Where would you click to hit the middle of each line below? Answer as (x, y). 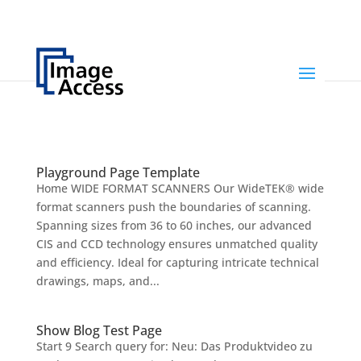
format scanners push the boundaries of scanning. (173, 207)
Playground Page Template (118, 172)
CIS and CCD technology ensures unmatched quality (176, 244)
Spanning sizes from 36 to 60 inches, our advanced (174, 225)
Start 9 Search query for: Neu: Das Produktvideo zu (174, 346)
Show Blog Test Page (99, 330)
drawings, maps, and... (98, 281)
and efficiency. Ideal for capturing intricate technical (177, 262)
